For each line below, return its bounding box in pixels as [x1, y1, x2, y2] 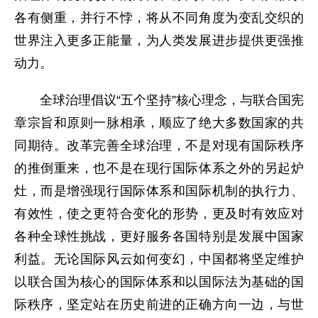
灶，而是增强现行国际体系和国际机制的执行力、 [14, 184, 304, 198]
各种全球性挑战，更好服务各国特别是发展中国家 [14, 229, 304, 243]
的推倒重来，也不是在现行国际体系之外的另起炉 [14, 161, 304, 175]
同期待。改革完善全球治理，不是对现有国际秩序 [14, 138, 304, 153]
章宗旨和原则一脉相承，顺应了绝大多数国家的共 [14, 116, 304, 130]
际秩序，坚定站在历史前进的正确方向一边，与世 [14, 297, 304, 312]
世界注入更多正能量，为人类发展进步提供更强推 [14, 33, 304, 48]
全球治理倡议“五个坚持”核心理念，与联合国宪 [40, 93, 304, 107]
